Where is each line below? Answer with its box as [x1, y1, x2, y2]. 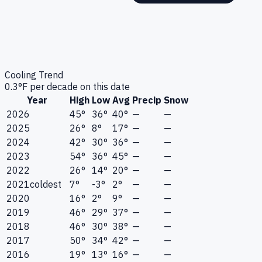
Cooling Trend [5, 69, 63, 81]
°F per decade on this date [18, 81, 130, 93]
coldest [30, 178, 61, 191]
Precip [132, 94, 161, 106]
